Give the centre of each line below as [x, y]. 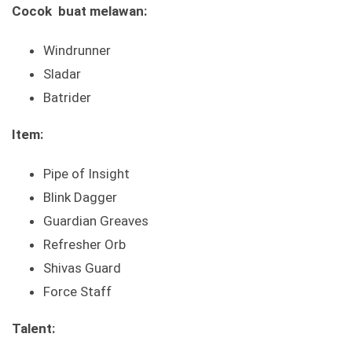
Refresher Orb [84, 245]
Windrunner [77, 51]
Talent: [33, 329]
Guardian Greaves [96, 221]
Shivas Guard [82, 268]
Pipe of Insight [86, 174]
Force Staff [77, 292]
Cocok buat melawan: [79, 11]
